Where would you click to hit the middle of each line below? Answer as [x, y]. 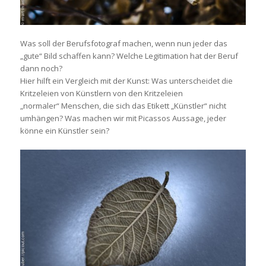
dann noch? [41, 68]
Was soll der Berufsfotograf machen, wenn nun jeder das [123, 43]
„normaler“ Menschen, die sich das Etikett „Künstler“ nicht [123, 105]
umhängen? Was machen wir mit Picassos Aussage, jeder [123, 118]
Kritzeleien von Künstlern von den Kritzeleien [101, 93]
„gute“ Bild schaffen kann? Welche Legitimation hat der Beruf [129, 56]
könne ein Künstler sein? [64, 130]
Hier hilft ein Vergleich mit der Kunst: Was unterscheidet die [126, 80]
